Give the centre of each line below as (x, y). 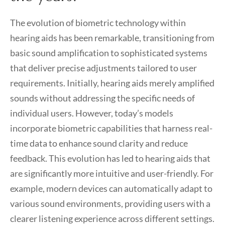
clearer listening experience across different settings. (112, 218)
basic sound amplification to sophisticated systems (109, 53)
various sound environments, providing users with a (110, 203)
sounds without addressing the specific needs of (102, 98)
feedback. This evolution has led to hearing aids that (110, 158)
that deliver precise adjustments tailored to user (103, 68)
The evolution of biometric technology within (98, 23)
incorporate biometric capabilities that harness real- (111, 128)
